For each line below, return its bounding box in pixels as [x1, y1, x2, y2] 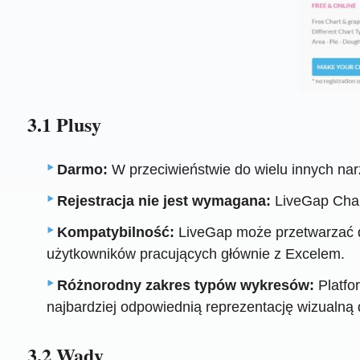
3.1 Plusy [27, 110, 101, 139]
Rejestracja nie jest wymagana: [57, 192, 272, 209]
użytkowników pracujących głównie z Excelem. [47, 245, 346, 262]
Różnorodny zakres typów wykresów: [57, 276, 315, 293]
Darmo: [57, 161, 108, 178]
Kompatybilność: [57, 223, 175, 240]
